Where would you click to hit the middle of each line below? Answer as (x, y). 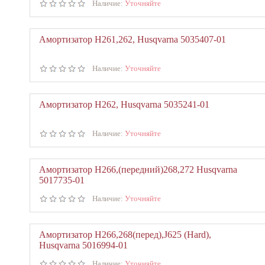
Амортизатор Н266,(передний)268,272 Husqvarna (138, 169)
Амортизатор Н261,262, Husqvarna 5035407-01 (132, 39)
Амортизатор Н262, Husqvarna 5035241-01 (124, 104)
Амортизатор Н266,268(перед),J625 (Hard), (125, 235)
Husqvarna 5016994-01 (83, 245)
